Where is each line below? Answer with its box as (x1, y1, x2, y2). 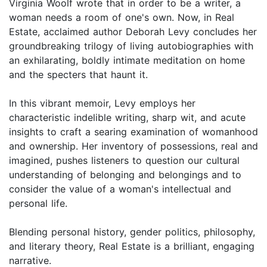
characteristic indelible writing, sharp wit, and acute (9, 111, 246, 124)
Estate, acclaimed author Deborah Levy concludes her (9, 26, 257, 38)
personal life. (9, 197, 67, 210)
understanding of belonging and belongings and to (9, 169, 241, 181)
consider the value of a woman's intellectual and (9, 183, 231, 195)
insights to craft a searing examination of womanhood (9, 126, 258, 138)
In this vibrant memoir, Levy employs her (9, 97, 195, 110)
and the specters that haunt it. (9, 69, 148, 81)
